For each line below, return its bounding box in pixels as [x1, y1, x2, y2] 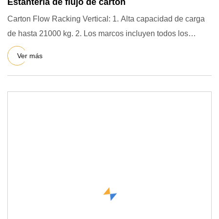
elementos [7, 44, 44, 52]
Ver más [17, 51, 43, 60]
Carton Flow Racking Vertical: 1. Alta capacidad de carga [7, 15, 205, 23]
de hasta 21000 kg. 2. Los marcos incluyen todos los [7, 29, 75, 38]
